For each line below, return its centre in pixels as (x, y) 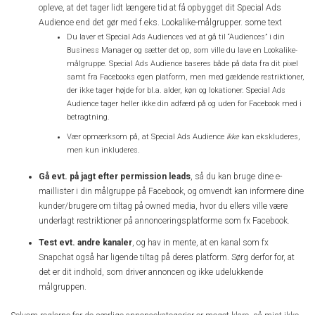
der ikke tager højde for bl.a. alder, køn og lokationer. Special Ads (176, 90)
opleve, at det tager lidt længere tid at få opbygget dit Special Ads (160, 7)
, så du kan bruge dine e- (236, 177)
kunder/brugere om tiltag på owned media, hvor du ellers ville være (163, 206)
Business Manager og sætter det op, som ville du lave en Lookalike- (182, 50)
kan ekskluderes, (271, 136)
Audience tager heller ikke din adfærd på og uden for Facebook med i (184, 103)
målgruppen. (65, 287)
